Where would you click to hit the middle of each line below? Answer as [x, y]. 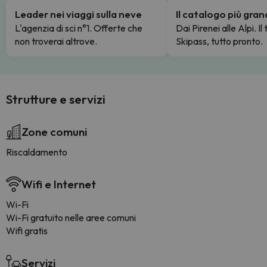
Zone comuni [54, 132]
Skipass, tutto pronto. [219, 41]
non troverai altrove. [56, 41]
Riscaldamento [37, 152]
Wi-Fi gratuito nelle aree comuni [71, 218]
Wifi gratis [27, 231]
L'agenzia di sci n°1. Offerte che [79, 28]
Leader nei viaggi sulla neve [78, 14]
